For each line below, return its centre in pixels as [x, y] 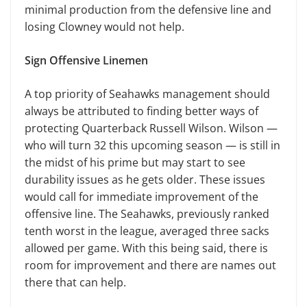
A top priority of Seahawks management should [147, 94]
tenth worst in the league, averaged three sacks [147, 231]
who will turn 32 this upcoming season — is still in [152, 145]
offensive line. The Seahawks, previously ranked [147, 214]
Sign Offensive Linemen [86, 60]
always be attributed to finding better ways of [142, 111]
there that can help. [75, 282]
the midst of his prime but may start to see [135, 162]
